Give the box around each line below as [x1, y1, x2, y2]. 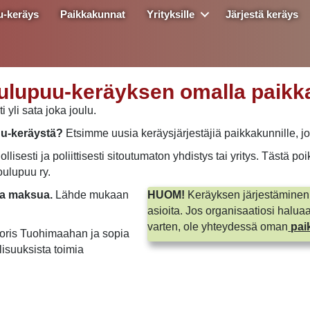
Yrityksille [147, 8, 195, 20]
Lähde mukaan [55, 188, 129, 201]
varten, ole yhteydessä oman [147, 220, 289, 232]
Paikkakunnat [60, 8, 126, 20]
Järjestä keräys [226, 8, 299, 20]
